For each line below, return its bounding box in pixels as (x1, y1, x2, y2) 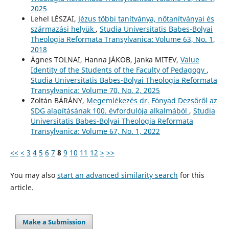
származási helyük (30, 24, 96, 34)
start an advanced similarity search (57, 170, 178, 180)
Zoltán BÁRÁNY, (30, 96, 86, 106)
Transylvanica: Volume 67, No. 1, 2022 (30, 126, 160, 136)
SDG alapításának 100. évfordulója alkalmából (30, 106, 189, 116)
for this (177, 170, 204, 180)
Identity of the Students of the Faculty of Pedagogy (30, 65, 207, 75)
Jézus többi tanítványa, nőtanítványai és (78, 14, 214, 24)
